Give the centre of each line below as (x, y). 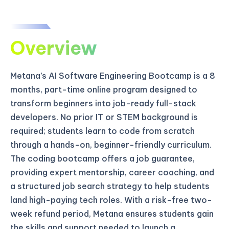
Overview (54, 48)
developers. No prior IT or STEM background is (104, 117)
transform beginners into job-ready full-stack (103, 104)
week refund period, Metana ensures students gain (112, 214)
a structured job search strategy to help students (110, 186)
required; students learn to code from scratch (102, 131)
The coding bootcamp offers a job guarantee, (102, 159)
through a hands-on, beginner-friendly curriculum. (111, 145)
